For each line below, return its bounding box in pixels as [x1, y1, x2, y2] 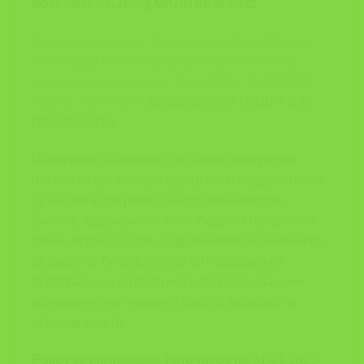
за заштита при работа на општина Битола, [32, 191, 287, 207]
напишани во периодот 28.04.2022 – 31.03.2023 [32, 72, 310, 89]
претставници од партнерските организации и [32, 272, 305, 288]
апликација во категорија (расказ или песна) [32, 52, 295, 68]
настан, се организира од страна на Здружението [32, 171, 323, 187]
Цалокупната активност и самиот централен [32, 150, 295, 167]
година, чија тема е [32, 93, 146, 109]
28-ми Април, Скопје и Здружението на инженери [32, 232, 325, 248]
